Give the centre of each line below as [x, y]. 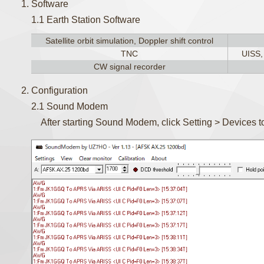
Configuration [60, 90]
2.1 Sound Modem [70, 106]
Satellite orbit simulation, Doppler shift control [130, 41]
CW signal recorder [129, 67]
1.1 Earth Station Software [86, 20]
